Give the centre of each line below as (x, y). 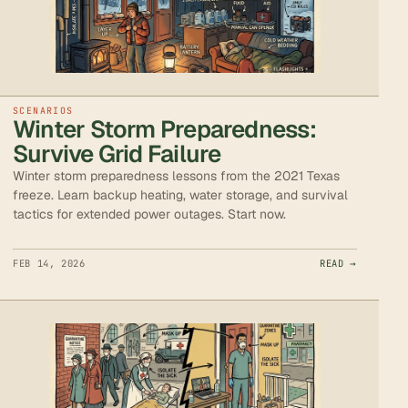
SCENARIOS (43, 111)
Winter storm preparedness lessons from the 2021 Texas (176, 176)
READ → (338, 264)
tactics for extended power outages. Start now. (149, 214)
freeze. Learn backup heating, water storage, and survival (180, 195)
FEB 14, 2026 (49, 264)
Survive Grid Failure (117, 154)
